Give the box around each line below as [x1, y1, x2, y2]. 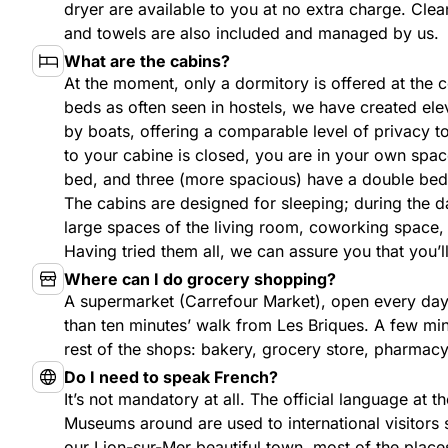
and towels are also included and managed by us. [64, 23, 439, 43]
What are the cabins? [64, 51, 230, 71]
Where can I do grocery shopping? [64, 269, 336, 289]
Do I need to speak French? [64, 367, 278, 387]
